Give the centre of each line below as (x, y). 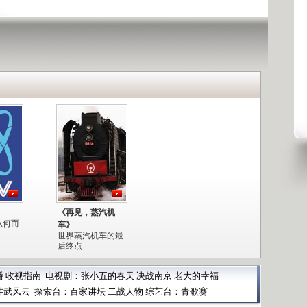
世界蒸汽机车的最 (90, 235)
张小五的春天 (108, 275)
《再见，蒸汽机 (86, 212)
